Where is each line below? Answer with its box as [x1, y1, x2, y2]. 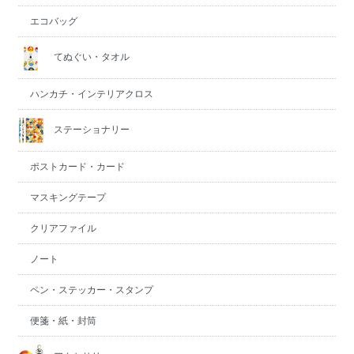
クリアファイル [29, 222, 96, 234]
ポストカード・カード [29, 160, 125, 172]
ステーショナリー [51, 123, 130, 135]
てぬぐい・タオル [51, 51, 130, 62]
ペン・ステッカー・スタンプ [29, 284, 153, 296]
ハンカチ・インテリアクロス [29, 88, 153, 100]
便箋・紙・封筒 [29, 314, 96, 326]
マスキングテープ [29, 191, 106, 203]
